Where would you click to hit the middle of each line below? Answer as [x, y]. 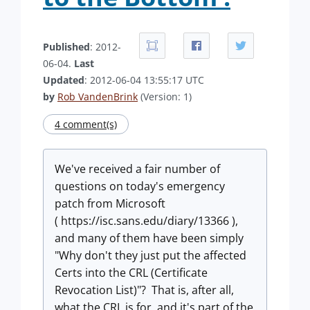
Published [66, 47]
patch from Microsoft [110, 203]
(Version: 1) [165, 97]
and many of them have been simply [149, 238]
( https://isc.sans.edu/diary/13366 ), [146, 221]
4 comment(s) [86, 124]
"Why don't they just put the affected [151, 255]
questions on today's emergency [140, 186]
